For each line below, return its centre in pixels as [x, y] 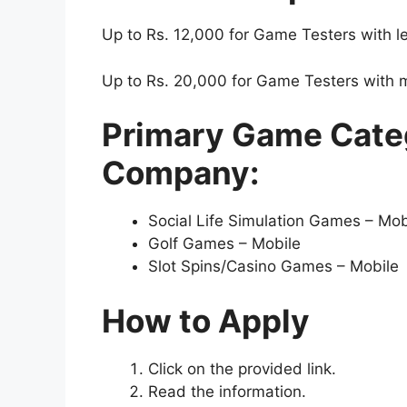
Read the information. [227, 391]
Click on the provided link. [242, 368]
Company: [180, 173]
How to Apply [206, 320]
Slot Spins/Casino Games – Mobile [273, 267]
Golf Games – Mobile [224, 244]
